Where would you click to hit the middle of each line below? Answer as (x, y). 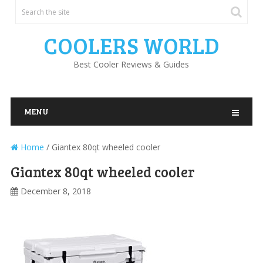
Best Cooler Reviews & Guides (131, 64)
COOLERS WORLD (131, 45)
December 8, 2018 (55, 191)
